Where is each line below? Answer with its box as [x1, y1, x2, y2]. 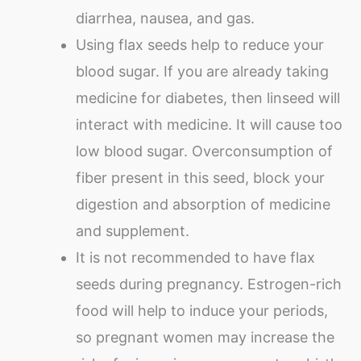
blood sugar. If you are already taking [76, 62, 329, 80]
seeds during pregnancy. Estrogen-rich [76, 275, 342, 293]
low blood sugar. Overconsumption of [76, 142, 333, 160]
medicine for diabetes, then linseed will [76, 89, 340, 106]
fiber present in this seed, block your [76, 168, 325, 186]
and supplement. [76, 222, 189, 239]
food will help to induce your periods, [76, 301, 328, 319]
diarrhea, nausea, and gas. [76, 9, 255, 27]
